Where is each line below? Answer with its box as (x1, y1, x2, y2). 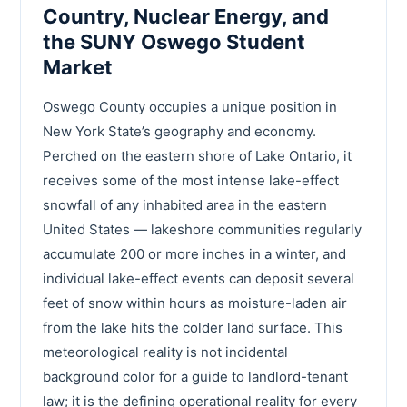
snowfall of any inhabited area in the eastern (43, 195, 327, 213)
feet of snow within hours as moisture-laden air (43, 293, 347, 312)
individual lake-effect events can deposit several (43, 269, 354, 287)
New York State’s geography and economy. (43, 122, 316, 140)
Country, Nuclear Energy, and (43, 4, 329, 28)
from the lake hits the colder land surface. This (43, 318, 342, 336)
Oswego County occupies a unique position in (43, 97, 337, 115)
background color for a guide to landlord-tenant (43, 367, 348, 385)
